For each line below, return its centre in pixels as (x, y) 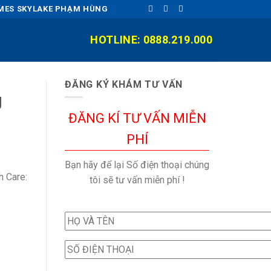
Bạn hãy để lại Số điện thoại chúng (137, 165)
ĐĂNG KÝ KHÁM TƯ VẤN (124, 84)
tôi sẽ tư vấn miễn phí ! (137, 180)
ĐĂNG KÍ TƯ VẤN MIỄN (137, 118)
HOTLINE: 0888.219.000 (151, 40)
